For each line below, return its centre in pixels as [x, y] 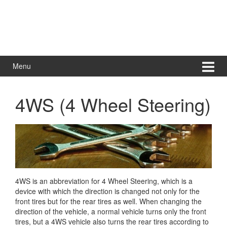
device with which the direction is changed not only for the [107, 191]
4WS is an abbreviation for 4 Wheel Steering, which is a [104, 181]
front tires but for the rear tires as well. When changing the [108, 201]
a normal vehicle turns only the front [148, 211]
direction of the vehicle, [52, 211]
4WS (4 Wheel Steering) [113, 104]
